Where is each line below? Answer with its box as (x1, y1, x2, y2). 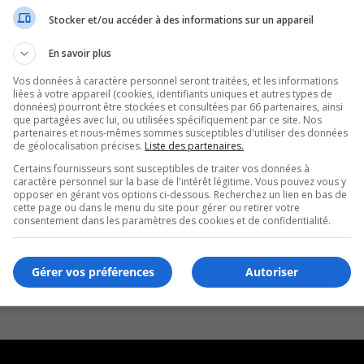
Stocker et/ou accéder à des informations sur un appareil (49, 12, 314, 27)
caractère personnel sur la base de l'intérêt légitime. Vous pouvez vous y (13, 175, 346, 188)
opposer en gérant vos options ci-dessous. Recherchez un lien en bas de (13, 188, 347, 201)
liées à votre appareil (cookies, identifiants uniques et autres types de (13, 87, 332, 101)
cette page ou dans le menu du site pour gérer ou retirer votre (13, 201, 300, 214)
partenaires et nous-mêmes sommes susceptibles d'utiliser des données (13, 126, 348, 140)
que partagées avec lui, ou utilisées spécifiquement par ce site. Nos (13, 113, 322, 127)
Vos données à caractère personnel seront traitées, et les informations (13, 74, 338, 88)
